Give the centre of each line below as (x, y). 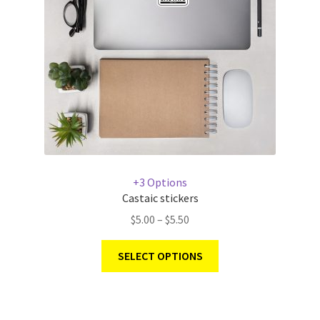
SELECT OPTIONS (160, 256)
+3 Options (160, 182)
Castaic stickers (160, 197)
